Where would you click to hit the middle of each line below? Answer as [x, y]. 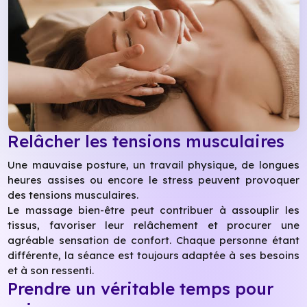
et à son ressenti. [51, 270]
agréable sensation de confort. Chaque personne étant [153, 240]
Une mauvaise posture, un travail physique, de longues [153, 164]
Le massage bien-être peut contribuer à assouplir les [153, 210]
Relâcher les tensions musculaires [146, 142]
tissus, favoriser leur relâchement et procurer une [153, 225]
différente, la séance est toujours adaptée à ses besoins [153, 255]
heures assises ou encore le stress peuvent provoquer [153, 180]
